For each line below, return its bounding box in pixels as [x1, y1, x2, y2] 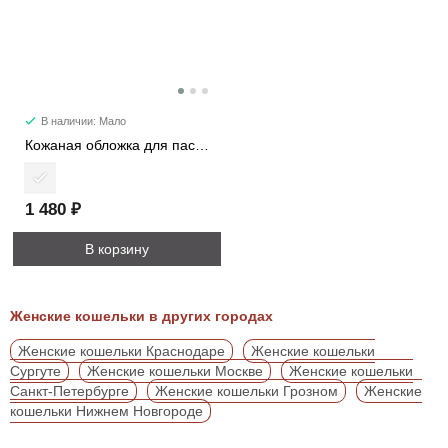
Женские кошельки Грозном [155, 383, 338, 400]
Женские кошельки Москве [87, 363, 263, 380]
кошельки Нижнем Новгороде [10, 403, 203, 420]
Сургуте [10, 363, 61, 380]
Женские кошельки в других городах [10, 308, 273, 325]
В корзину [85, 241, 149, 258]
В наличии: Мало [41, 115, 126, 128]
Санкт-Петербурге [10, 383, 129, 400]
